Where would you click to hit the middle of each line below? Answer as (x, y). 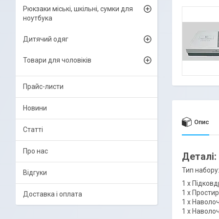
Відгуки (35, 173)
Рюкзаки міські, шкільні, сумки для (78, 9)
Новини (35, 108)
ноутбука (38, 18)
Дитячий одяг (46, 39)
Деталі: (199, 156)
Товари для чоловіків (57, 60)
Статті (33, 130)
